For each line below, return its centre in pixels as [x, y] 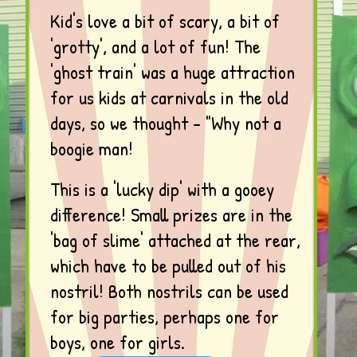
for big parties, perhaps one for [165, 316]
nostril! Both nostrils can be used [169, 291]
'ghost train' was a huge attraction [173, 72]
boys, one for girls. [118, 342]
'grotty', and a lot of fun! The [155, 46]
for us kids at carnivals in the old [169, 97]
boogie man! [92, 148]
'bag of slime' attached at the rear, [175, 240]
